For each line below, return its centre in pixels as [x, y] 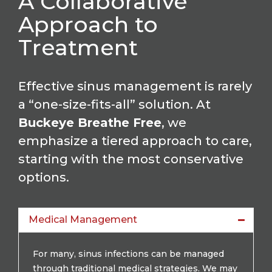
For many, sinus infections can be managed [128, 253]
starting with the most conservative [131, 159]
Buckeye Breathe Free [90, 122]
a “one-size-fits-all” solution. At [114, 104]
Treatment [78, 47]
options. [44, 177]
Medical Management [83, 219]
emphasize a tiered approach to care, [135, 141]
